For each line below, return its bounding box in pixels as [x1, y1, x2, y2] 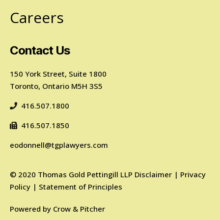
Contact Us [10, 43, 71, 57]
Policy [10, 181, 30, 192]
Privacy [180, 169, 206, 179]
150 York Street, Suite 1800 [10, 68, 107, 79]
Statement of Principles [39, 181, 122, 192]
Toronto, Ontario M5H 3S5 [10, 81, 103, 91]
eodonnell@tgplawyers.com [10, 139, 108, 150]
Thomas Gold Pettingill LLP [36, 169, 135, 179]
